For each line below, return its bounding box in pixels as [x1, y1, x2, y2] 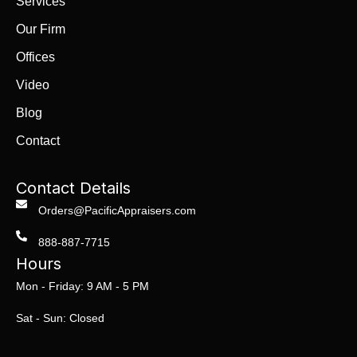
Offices [16, 49, 55, 64]
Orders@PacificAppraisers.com [37, 204, 196, 218]
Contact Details [16, 178, 131, 198]
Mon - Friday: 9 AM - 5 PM [16, 280, 149, 293]
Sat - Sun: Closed [16, 312, 104, 325]
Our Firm [16, 22, 65, 36]
